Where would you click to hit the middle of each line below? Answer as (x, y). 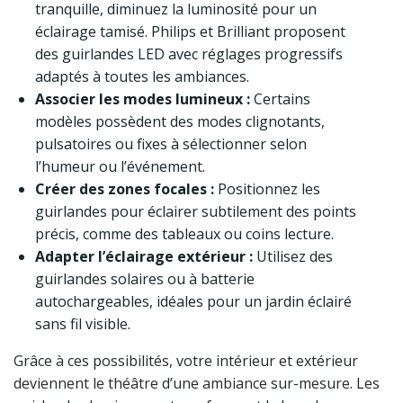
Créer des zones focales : (125, 189)
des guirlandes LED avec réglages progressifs (189, 54)
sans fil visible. (83, 324)
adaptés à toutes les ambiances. (142, 77)
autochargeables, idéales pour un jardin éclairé (193, 302)
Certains (280, 99)
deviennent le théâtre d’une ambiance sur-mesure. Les (197, 384)
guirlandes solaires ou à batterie (145, 279)
